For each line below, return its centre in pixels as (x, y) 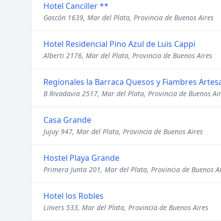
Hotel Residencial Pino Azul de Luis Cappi (119, 44)
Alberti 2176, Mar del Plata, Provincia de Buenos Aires (128, 55)
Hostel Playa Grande (81, 158)
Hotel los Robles (74, 196)
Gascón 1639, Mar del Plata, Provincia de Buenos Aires (129, 18)
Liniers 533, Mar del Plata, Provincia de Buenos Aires (126, 207)
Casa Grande (67, 120)
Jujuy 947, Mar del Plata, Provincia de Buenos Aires (123, 131)
